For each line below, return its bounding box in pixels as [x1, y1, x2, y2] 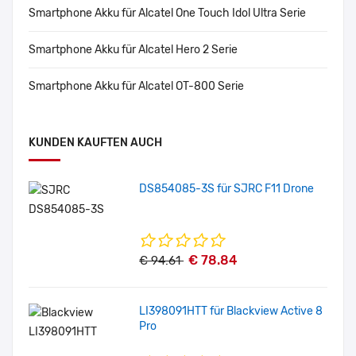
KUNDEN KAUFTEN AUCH [29, 136, 162, 150]
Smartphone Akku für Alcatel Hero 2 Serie [29, 43, 238, 57]
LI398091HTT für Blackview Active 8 [139, 304, 323, 319]
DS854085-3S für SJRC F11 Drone [139, 182, 315, 196]
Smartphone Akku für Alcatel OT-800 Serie [29, 79, 244, 94]
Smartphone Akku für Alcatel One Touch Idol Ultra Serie [29, 6, 306, 21]
